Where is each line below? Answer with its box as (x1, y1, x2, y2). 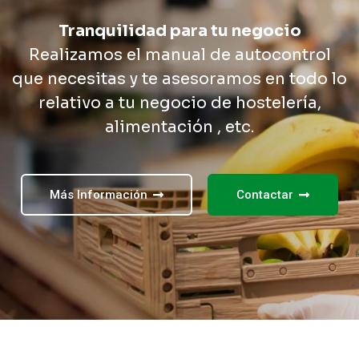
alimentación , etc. (105, 117, 254, 137)
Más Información (50, 188, 147, 202)
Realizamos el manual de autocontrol (28, 45, 331, 65)
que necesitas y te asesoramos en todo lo (12, 69, 347, 89)
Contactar (236, 188, 293, 202)
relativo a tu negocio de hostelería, (38, 93, 321, 113)
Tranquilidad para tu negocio (58, 21, 301, 41)
